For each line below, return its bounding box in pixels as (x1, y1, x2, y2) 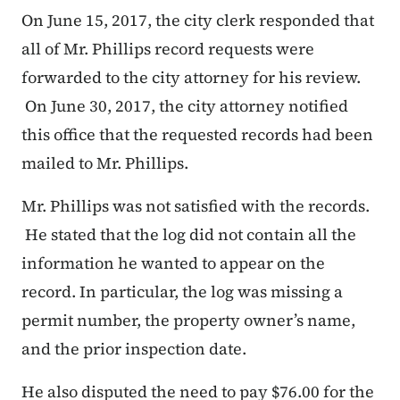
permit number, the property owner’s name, (21, 309, 355, 332)
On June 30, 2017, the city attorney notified (21, 95, 348, 118)
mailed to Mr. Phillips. (21, 152, 199, 175)
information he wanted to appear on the (21, 252, 325, 275)
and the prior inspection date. (21, 337, 257, 361)
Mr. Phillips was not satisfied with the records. (21, 195, 370, 218)
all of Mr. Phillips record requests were (21, 37, 314, 61)
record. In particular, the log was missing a (21, 280, 343, 304)
